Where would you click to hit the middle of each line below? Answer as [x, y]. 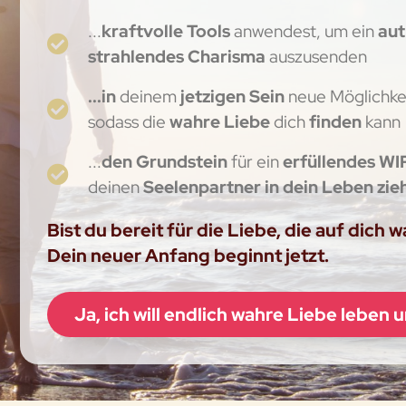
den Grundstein [165, 161]
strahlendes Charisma [179, 56]
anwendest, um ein [304, 30]
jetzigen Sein [233, 96]
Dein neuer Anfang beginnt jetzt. [188, 255]
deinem [149, 96]
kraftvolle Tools [166, 30]
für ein [256, 161]
